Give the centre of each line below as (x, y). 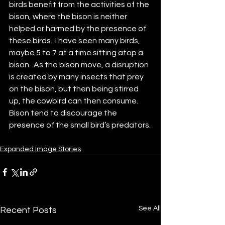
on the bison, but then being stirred (75, 89)
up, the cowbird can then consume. (75, 101)
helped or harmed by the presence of (78, 29)
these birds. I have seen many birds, (75, 41)
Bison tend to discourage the (64, 113)
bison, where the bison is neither (69, 17)
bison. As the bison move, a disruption (80, 65)
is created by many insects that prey (77, 77)
